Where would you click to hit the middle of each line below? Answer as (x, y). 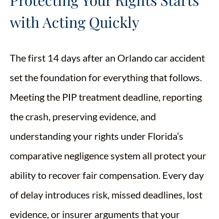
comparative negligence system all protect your (108, 156)
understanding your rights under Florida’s (97, 136)
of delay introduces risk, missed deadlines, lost (106, 195)
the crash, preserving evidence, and (83, 117)
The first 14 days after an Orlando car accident (107, 58)
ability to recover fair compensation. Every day (107, 175)
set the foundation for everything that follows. (106, 77)
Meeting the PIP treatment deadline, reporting (106, 97)
